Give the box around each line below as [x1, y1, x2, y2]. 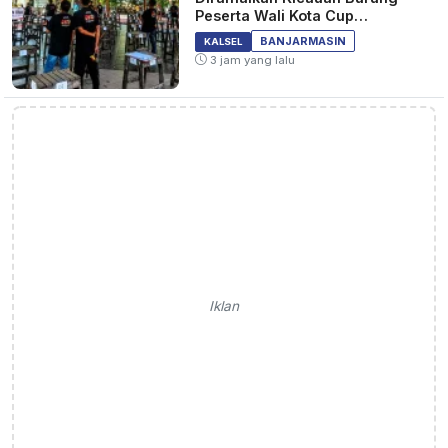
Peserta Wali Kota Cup [195, 6, 355, 24]
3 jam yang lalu [207, 52, 296, 67]
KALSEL [204, 35, 243, 47]
